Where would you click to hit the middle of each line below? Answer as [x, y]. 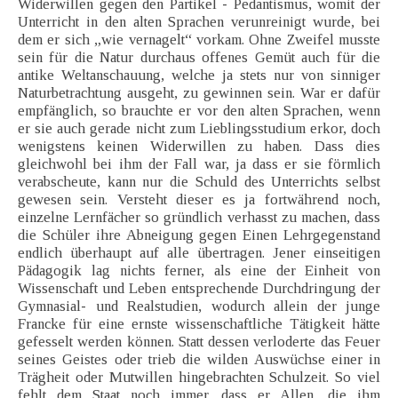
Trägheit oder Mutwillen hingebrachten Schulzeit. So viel [199, 378]
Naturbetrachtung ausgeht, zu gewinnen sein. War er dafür [199, 93]
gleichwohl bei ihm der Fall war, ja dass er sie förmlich [199, 164]
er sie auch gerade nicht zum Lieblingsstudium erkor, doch [199, 129]
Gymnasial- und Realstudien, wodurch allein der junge [199, 306]
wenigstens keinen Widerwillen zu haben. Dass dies [199, 147]
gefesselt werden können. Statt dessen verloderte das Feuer [199, 342]
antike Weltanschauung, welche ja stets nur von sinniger [199, 76]
